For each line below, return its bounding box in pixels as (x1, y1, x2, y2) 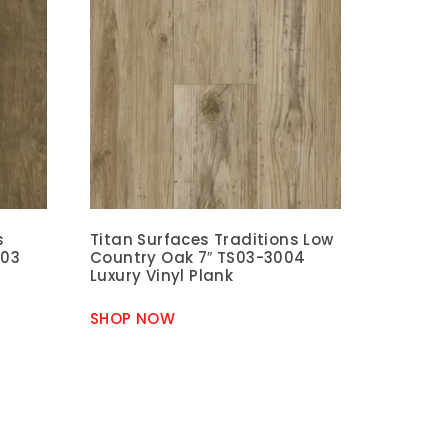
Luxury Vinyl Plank (90, 265, 234, 287)
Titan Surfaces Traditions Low (90, 229, 334, 251)
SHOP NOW (90, 307, 176, 329)
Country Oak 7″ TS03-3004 (90, 247, 306, 269)
